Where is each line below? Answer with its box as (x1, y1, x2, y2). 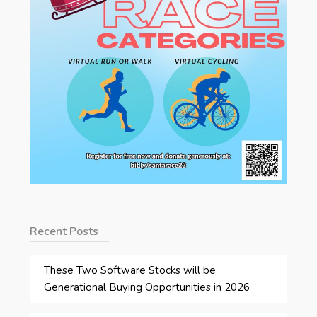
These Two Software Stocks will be (44, 263, 217, 277)
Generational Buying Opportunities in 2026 (44, 279, 250, 294)
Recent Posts (30, 224, 99, 240)
